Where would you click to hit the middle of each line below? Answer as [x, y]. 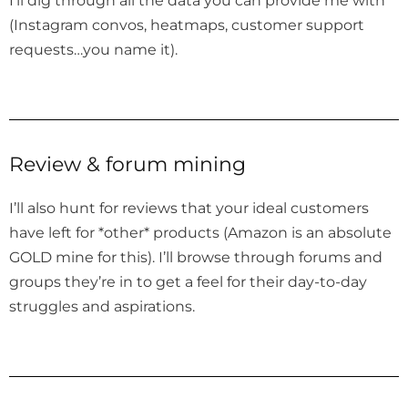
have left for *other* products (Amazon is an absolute [200, 233]
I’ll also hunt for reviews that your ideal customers [189, 208]
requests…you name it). [95, 49]
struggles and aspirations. [102, 306]
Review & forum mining [127, 165]
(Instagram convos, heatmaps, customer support [187, 24]
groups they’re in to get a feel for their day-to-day [188, 282]
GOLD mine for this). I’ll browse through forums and [196, 257]
